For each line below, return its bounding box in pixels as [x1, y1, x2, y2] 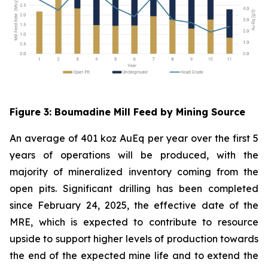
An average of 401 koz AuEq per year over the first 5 [10, 132, 258, 145]
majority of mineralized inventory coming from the [10, 166, 258, 178]
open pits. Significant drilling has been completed [10, 182, 258, 195]
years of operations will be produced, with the [10, 149, 258, 162]
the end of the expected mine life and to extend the [10, 249, 258, 262]
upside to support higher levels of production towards [10, 233, 258, 245]
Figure [10, 106, 44, 118]
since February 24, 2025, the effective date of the [10, 199, 258, 212]
